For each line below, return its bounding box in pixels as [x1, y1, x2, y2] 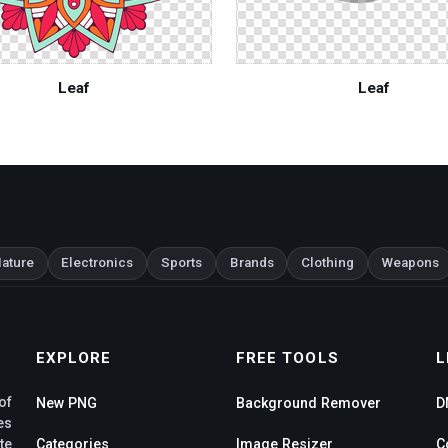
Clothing [301, 255, 355, 271]
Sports [160, 255, 202, 271]
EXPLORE [36, 348, 112, 367]
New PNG [36, 395, 97, 412]
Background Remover [236, 395, 381, 412]
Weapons [381, 255, 439, 271]
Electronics [61, 255, 134, 271]
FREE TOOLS [236, 348, 339, 367]
